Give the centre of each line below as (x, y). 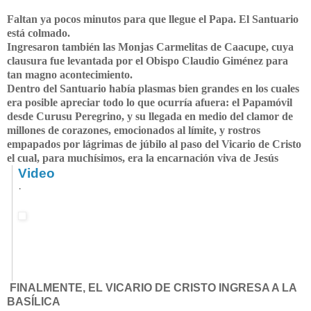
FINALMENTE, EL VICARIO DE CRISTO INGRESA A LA (153, 287)
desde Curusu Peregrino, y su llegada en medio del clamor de (150, 116)
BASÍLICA (34, 301)
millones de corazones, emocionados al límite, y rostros (134, 130)
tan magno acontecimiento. (70, 74)
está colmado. (40, 33)
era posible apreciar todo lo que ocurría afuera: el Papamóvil (150, 102)
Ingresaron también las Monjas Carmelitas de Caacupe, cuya (150, 47)
